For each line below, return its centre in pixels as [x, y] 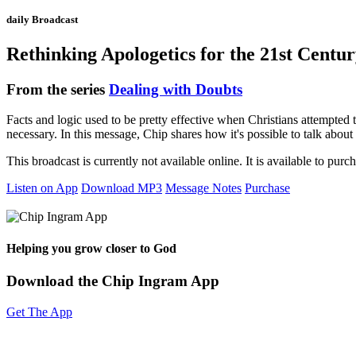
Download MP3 [122, 188]
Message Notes [203, 188]
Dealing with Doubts [176, 89]
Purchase [267, 188]
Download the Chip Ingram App [113, 281]
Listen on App [42, 188]
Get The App [39, 311]
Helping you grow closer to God [91, 248]
